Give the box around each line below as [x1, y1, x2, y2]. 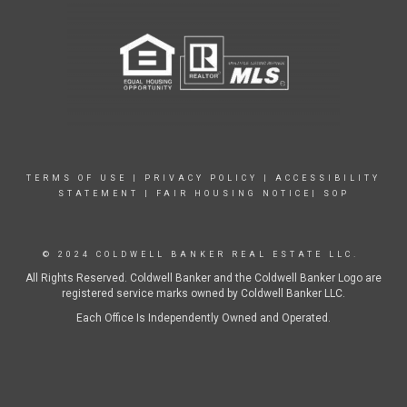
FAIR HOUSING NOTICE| [155, 189, 318, 198]
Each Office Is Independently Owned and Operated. [76, 312, 331, 324]
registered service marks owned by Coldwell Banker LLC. [62, 287, 345, 300]
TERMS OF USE [26, 174, 127, 183]
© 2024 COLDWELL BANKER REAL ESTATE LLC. [43, 250, 364, 259]
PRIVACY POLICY [144, 174, 258, 183]
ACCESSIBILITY [275, 174, 381, 183]
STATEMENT [57, 189, 139, 198]
